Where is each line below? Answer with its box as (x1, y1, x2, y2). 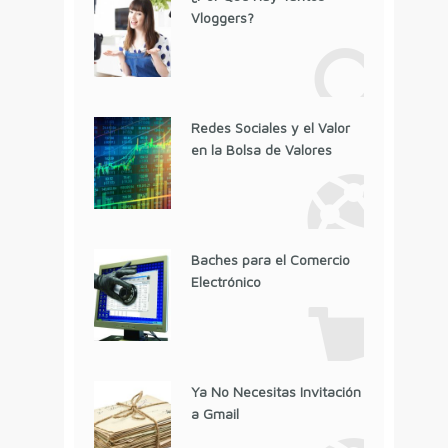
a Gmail (190, 405, 239, 423)
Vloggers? (190, 9, 254, 27)
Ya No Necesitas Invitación (190, 383, 361, 401)
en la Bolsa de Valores (190, 141, 332, 159)
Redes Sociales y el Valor (190, 119, 350, 137)
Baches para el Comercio (190, 251, 350, 269)
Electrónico (190, 273, 261, 291)
